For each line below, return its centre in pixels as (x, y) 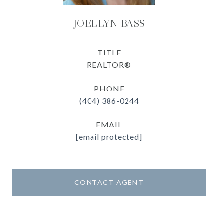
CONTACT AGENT (109, 182)
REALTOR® (109, 64)
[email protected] (109, 136)
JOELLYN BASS (109, 23)
